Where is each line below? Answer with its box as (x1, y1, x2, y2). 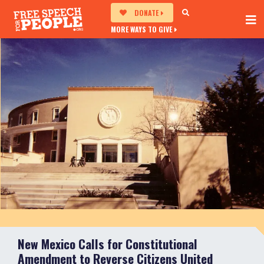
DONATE (134, 8, 159, 18)
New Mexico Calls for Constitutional (18, 235, 197, 253)
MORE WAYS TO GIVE (110, 24, 172, 34)
